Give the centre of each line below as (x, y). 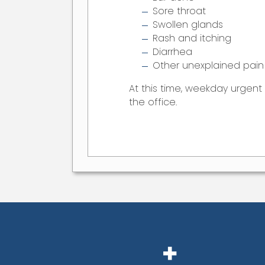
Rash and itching (192, 38)
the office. (153, 102)
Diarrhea (172, 52)
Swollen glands (188, 25)
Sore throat (179, 11)
